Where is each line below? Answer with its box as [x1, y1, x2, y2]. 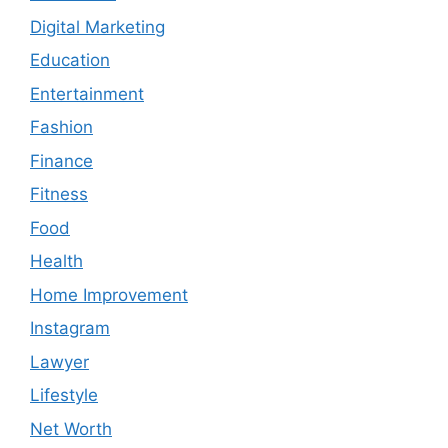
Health [30, 251, 83, 272]
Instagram [30, 318, 110, 339]
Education [30, 50, 110, 71]
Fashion [30, 117, 93, 138]
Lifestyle [30, 385, 98, 406]
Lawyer [30, 351, 89, 372]
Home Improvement [30, 284, 188, 305]
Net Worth [30, 418, 112, 439]
